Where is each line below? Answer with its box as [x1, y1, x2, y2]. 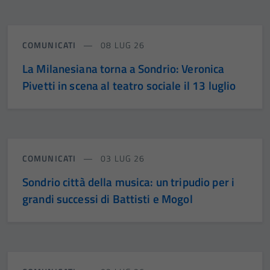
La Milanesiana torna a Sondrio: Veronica [22, 60, 225, 78]
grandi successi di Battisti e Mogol [22, 190, 193, 208]
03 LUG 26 [98, 152, 145, 165]
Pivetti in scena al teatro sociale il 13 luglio [22, 77, 236, 95]
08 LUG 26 [98, 39, 145, 52]
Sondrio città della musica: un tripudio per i [22, 173, 235, 191]
